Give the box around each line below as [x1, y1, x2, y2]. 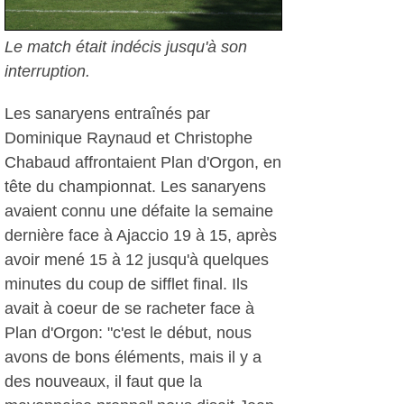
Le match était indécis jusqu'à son [5, 38, 247, 56]
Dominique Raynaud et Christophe [5, 129, 252, 147]
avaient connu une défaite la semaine [5, 202, 273, 220]
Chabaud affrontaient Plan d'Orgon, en [5, 153, 281, 171]
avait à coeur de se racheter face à [5, 299, 254, 317]
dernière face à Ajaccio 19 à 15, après [5, 226, 277, 244]
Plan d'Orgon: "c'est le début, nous [5, 324, 252, 342]
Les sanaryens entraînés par [5, 105, 210, 123]
